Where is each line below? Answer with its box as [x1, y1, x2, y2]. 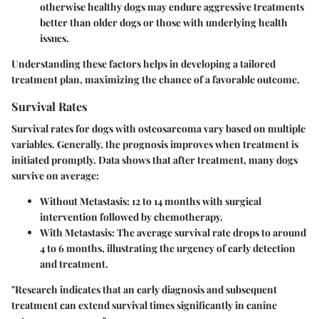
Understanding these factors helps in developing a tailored [11, 56, 276, 70]
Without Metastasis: [40, 194, 130, 208]
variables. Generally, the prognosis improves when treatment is [11, 137, 298, 151]
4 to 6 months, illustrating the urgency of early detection [40, 241, 296, 255]
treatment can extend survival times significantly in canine [11, 298, 277, 312]
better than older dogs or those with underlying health [40, 15, 288, 29]
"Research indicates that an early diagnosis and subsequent [11, 282, 277, 296]
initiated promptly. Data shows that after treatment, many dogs [11, 152, 298, 167]
